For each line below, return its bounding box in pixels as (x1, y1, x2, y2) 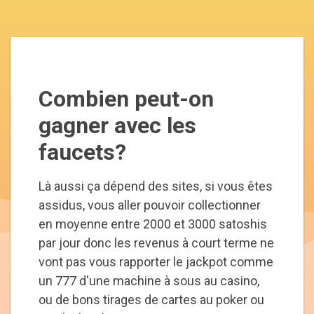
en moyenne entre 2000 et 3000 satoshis (39, 217, 267, 232)
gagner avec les (39, 112, 196, 139)
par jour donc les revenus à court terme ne (39, 235, 274, 251)
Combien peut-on (39, 86, 214, 113)
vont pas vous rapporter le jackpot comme (39, 254, 273, 270)
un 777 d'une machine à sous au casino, (39, 273, 259, 289)
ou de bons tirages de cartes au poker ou (39, 292, 264, 308)
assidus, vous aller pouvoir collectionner (39, 198, 261, 213)
